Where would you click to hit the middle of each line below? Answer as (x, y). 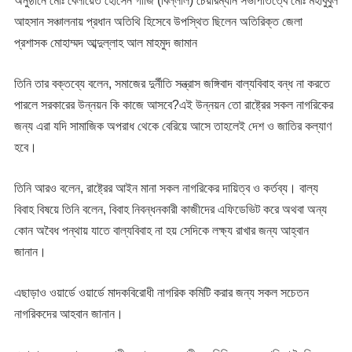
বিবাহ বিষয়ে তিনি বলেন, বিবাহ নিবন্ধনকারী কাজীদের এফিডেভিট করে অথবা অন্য (170, 209)
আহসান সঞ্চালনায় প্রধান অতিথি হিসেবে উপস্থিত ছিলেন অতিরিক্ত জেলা (158, 22)
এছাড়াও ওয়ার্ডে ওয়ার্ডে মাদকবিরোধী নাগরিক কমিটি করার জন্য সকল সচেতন (161, 293)
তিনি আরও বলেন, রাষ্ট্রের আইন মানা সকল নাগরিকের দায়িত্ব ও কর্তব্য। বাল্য (166, 188)
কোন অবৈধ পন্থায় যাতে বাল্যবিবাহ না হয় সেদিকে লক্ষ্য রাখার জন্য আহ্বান (161, 231)
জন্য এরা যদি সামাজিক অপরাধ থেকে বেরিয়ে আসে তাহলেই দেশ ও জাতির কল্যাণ (172, 126)
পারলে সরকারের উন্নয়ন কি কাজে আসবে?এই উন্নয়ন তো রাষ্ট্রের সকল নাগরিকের (173, 105)
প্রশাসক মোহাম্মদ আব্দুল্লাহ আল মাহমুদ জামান (105, 43)
